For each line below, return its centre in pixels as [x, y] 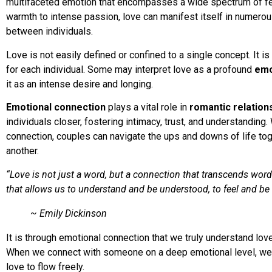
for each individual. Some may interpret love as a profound [130, 69]
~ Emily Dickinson [69, 213]
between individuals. [49, 32]
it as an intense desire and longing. [80, 84]
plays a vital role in [148, 107]
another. [22, 151]
